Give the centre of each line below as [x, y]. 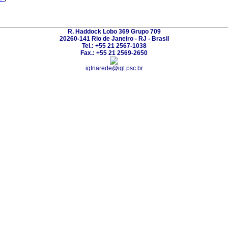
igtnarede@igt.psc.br [114, 68]
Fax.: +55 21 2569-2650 [114, 53]
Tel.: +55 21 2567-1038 [114, 46]
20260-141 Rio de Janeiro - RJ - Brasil [114, 38]
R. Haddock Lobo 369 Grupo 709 [114, 31]
